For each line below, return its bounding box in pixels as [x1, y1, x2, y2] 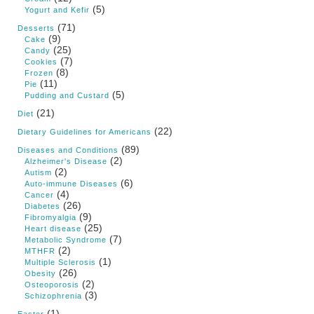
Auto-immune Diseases [25, 179, 118, 189]
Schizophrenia [25, 292, 82, 301]
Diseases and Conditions [18, 146, 118, 155]
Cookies [25, 57, 57, 67]
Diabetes [25, 202, 60, 211]
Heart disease [25, 224, 81, 233]
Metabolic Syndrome [25, 235, 107, 245]
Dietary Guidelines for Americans [18, 128, 151, 137]
